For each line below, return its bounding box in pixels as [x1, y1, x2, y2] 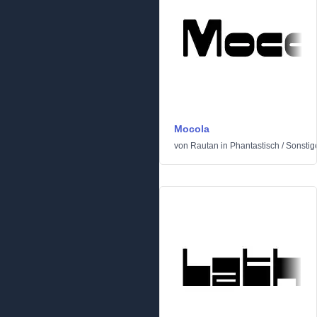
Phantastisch [230, 141, 279, 151]
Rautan [190, 141, 219, 151]
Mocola [174, 123, 209, 134]
